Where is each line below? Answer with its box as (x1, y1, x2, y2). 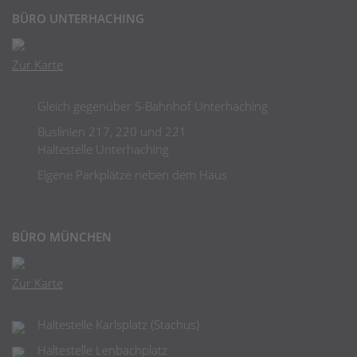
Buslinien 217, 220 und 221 (37, 124, 186, 139)
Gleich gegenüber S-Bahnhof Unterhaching (37, 98, 268, 114)
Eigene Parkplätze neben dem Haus (37, 167, 227, 182)
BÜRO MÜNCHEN (12, 229, 112, 245)
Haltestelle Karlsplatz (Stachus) (37, 316, 199, 332)
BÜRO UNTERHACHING (12, 10, 144, 26)
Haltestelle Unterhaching (37, 141, 172, 157)
